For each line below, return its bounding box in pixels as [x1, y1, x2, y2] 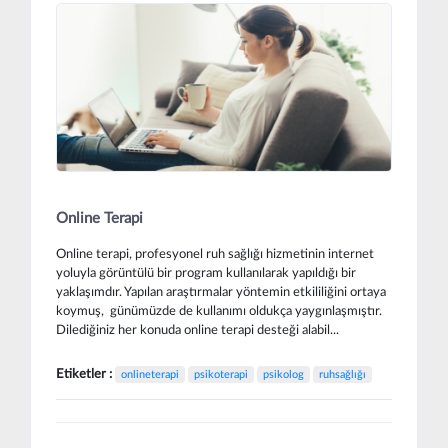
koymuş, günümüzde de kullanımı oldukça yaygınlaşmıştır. [56, 304, 382, 318]
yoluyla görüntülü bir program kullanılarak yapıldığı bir [56, 266, 356, 280]
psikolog [263, 369, 304, 380]
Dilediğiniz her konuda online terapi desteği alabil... [56, 323, 339, 337]
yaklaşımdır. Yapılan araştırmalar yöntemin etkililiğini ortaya [56, 285, 386, 299]
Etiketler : [56, 368, 115, 381]
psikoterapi [194, 369, 248, 380]
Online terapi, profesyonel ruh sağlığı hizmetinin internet [56, 247, 374, 261]
